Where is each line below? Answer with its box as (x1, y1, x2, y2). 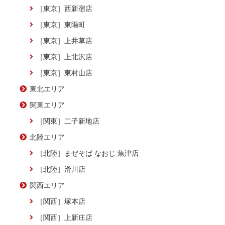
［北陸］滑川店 (36, 165, 85, 173)
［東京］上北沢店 (36, 52, 92, 61)
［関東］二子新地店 (36, 117, 99, 125)
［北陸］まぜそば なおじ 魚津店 (36, 149, 139, 157)
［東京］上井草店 (36, 36, 92, 45)
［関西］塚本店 (36, 197, 85, 205)
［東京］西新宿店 (36, 4, 92, 13)
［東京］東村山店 (36, 68, 92, 77)
